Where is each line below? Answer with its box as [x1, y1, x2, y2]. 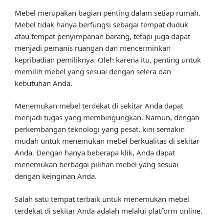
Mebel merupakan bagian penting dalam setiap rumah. [15, 7, 200, 18]
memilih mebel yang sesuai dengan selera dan [15, 66, 171, 76]
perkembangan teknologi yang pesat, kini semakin [15, 124, 185, 134]
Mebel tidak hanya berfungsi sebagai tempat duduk [15, 19, 188, 29]
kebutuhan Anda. [15, 78, 72, 88]
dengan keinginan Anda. [15, 171, 97, 181]
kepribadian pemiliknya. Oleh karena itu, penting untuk [15, 54, 201, 65]
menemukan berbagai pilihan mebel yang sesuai [15, 159, 178, 170]
